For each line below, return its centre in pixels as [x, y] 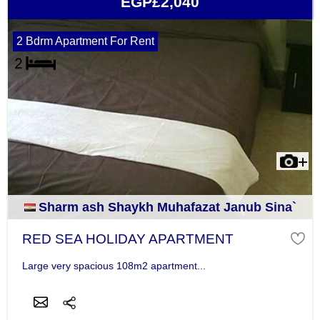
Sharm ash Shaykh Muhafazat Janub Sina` [167, 207]
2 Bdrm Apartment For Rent [85, 41]
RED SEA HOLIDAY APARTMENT [127, 239]
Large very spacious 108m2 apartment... [114, 266]
